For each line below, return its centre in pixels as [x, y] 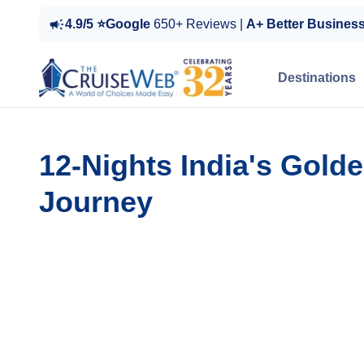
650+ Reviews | [200, 24]
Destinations [317, 78]
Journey [96, 202]
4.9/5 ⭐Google [109, 24]
